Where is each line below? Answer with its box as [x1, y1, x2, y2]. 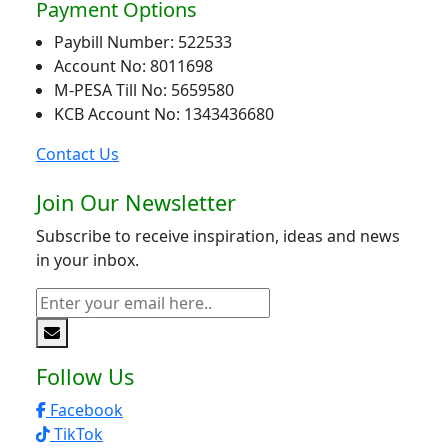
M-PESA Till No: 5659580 [54, 79, 234, 102]
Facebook [46, 399, 123, 422]
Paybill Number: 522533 [54, 31, 232, 54]
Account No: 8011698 [54, 55, 213, 78]
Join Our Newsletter [36, 188, 236, 218]
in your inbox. [36, 249, 139, 272]
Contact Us [36, 143, 119, 166]
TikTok [50, 423, 103, 446]
